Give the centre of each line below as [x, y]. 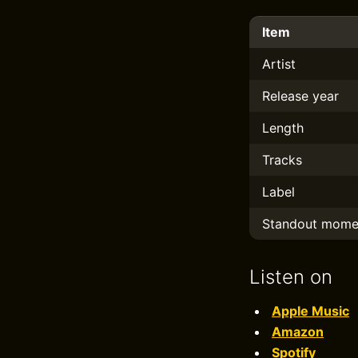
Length [283, 128]
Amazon [298, 332]
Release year [300, 96]
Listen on [291, 277]
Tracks [282, 160]
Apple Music [310, 311]
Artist [279, 64]
